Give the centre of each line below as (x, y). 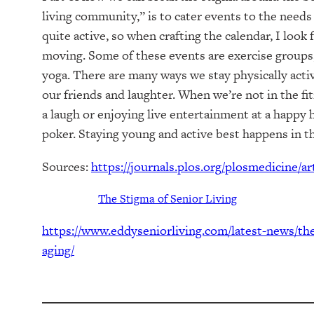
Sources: (67, 167)
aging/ (58, 250)
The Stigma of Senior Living (168, 199)
